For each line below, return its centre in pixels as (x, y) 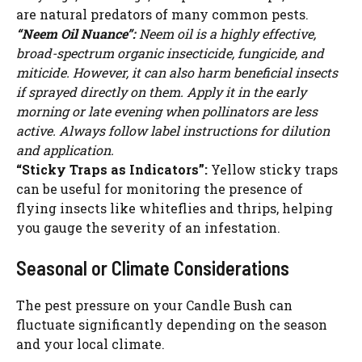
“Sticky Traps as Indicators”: (112, 170)
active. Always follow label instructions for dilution (173, 131)
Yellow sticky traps (273, 170)
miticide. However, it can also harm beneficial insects (177, 73)
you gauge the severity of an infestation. (148, 228)
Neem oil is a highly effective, (226, 34)
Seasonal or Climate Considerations (153, 268)
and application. (65, 150)
